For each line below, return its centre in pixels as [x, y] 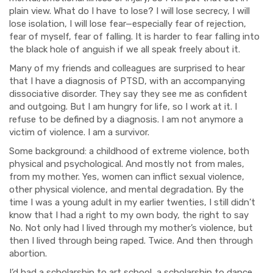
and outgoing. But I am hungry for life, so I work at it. [121, 107]
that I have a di [41, 81]
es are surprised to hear [196, 68]
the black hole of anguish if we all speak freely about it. [126, 49]
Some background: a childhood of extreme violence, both [129, 151]
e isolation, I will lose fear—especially [98, 24]
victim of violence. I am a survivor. [80, 132]
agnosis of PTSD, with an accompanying [159, 81]
